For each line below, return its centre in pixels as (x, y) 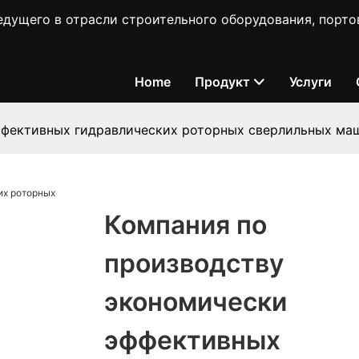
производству (194, 264)
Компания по (185, 225)
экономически (195, 302)
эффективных (192, 341)
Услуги (311, 82)
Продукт (222, 82)
